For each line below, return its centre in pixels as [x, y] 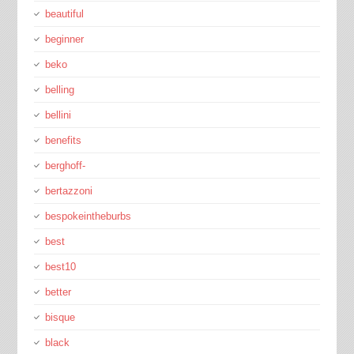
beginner [64, 39]
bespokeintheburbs [88, 216]
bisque [60, 317]
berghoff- [65, 166]
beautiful [64, 14]
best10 [60, 267]
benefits [63, 140]
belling [59, 90]
